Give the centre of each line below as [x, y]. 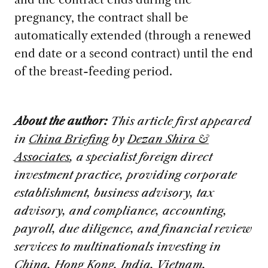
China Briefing [68, 138]
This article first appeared [180, 121]
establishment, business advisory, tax [114, 192]
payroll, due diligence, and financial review [133, 228]
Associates [42, 156]
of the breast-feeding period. [93, 71]
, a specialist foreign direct [141, 156]
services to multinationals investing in [117, 246]
